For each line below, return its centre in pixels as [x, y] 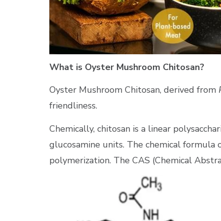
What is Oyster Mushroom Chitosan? [127, 67]
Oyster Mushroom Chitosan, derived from [134, 90]
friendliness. [73, 106]
